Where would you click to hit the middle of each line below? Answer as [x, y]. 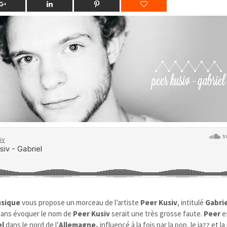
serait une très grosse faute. [157, 213]
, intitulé [192, 202]
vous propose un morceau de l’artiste [81, 202]
